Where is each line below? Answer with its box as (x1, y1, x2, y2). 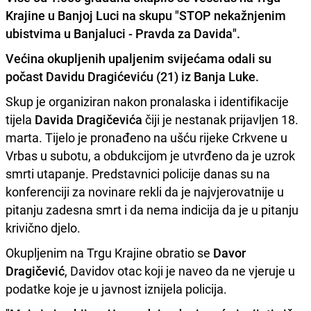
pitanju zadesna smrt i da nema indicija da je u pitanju (6, 201, 299, 219)
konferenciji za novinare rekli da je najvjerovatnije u (6, 183, 284, 201)
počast (6, 68, 46, 85)
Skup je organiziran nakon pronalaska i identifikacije (6, 93, 289, 110)
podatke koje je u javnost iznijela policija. (6, 280, 227, 298)
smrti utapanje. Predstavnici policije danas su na (6, 165, 270, 183)
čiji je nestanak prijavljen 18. (142, 111, 299, 128)
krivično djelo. (6, 219, 81, 237)
